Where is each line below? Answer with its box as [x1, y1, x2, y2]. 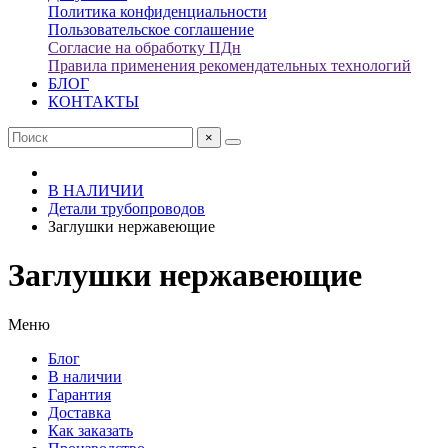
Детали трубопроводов [48, 200, 205, 217]
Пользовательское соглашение [48, 21, 254, 38]
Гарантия [48, 385, 111, 403]
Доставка [48, 403, 111, 421]
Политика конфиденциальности [48, 3, 267, 20]
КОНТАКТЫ [48, 93, 139, 110]
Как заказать [48, 421, 133, 439]
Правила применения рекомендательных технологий [48, 57, 411, 74]
